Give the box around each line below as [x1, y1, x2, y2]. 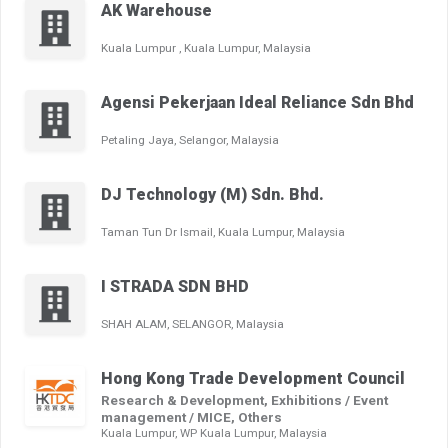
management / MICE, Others [101, 409, 282, 426]
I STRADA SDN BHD [101, 277, 249, 297]
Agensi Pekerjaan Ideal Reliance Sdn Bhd [101, 93, 414, 113]
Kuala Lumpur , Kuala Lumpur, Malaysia [101, 41, 311, 56]
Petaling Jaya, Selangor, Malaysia [101, 133, 279, 148]
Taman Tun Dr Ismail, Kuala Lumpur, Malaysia [101, 225, 345, 240]
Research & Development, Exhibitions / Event [101, 392, 388, 409]
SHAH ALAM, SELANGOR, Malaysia [101, 317, 284, 332]
